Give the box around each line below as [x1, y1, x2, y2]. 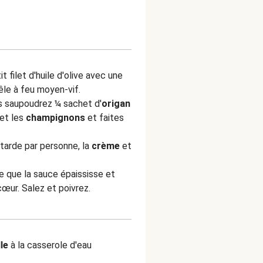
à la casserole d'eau [8, 240, 92, 251]
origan [102, 98, 130, 109]
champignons [26, 112, 85, 123]
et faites [85, 112, 124, 123]
